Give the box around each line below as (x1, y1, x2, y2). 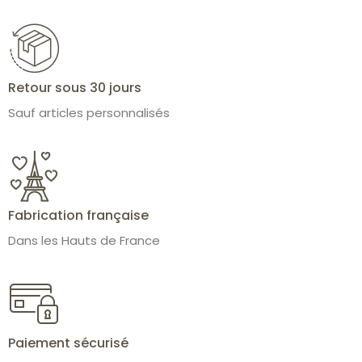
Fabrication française (8, 206, 149, 225)
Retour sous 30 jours (8, 78, 141, 97)
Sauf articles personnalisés (8, 103, 170, 121)
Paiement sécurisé (8, 334, 128, 353)
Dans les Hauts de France (8, 232, 160, 250)
